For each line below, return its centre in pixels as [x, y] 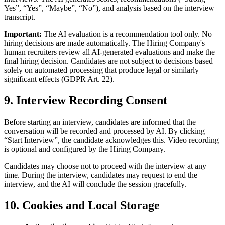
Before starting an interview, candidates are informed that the [100, 122]
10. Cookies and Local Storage [82, 205]
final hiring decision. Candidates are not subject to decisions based [108, 61]
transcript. [20, 17]
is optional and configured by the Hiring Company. [85, 149]
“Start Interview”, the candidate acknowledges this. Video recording [111, 140]
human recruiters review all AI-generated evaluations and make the [109, 52]
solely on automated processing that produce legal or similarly [101, 70]
